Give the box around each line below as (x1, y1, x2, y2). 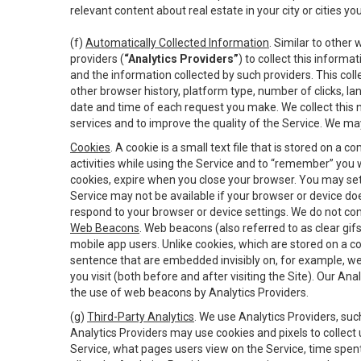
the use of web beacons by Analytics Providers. (70, 286, 309, 299)
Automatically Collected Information (85, 36, 269, 49)
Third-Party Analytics (87, 310, 194, 323)
